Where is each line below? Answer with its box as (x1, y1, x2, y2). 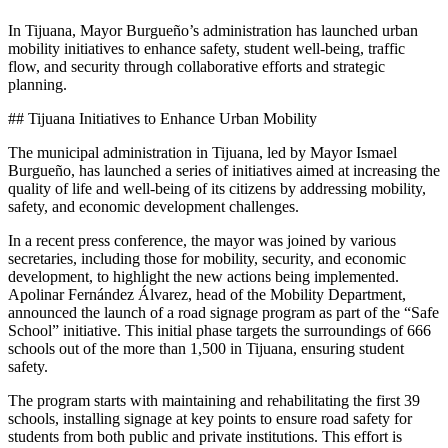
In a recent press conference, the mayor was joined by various (8, 231, 396, 249)
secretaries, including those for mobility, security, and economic (8, 249, 406, 267)
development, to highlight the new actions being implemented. (8, 267, 399, 285)
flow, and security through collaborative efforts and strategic (8, 57, 385, 75)
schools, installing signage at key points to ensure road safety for (8, 409, 412, 427)
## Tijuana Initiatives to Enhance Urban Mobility (8, 109, 317, 127)
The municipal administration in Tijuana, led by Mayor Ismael (8, 143, 397, 161)
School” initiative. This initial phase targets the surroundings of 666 (8, 321, 431, 339)
